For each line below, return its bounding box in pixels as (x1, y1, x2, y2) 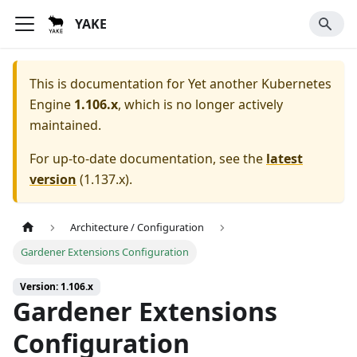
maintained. (29, 116, 101, 134)
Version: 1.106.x (20, 280, 93, 294)
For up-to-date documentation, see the (29, 150, 266, 167)
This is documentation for (29, 75, 188, 92)
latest (266, 150, 303, 167)
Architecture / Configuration (70, 220, 205, 235)
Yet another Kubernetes (188, 75, 331, 92)
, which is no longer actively (118, 96, 283, 113)
